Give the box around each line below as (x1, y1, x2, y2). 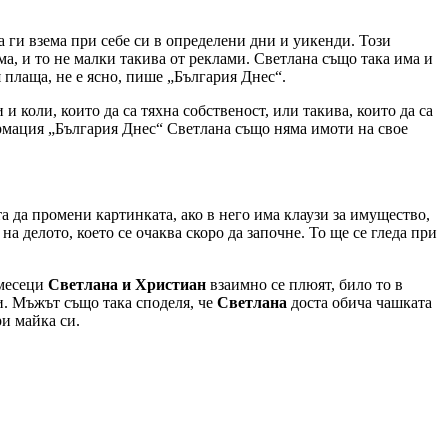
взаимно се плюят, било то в (206, 275, 403, 293)
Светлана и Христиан (48, 275, 206, 293)
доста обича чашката (287, 293, 432, 311)
